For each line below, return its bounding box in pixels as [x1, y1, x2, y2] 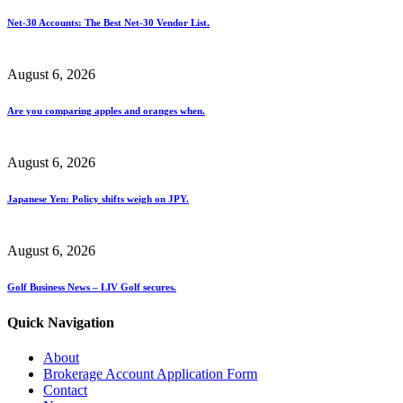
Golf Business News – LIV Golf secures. [7, 281, 176, 292]
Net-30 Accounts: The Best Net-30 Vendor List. [7, 16, 210, 28]
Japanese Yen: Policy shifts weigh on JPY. [7, 193, 189, 204]
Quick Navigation [7, 314, 114, 330]
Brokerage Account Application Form [43, 365, 257, 381]
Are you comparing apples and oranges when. [7, 104, 205, 116]
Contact [43, 381, 87, 398]
